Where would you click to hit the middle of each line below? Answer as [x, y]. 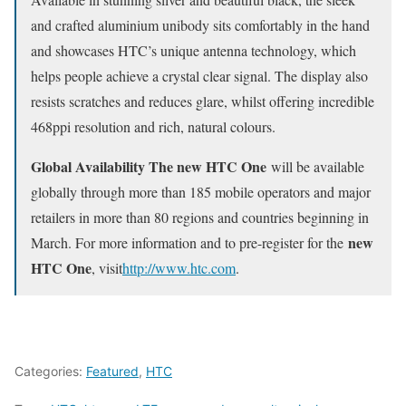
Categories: [50, 371]
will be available [318, 166]
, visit [107, 267]
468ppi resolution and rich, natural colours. [153, 126]
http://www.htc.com [179, 267]
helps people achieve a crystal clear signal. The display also [199, 75]
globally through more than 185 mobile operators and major [201, 191]
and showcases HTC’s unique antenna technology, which [193, 50]
